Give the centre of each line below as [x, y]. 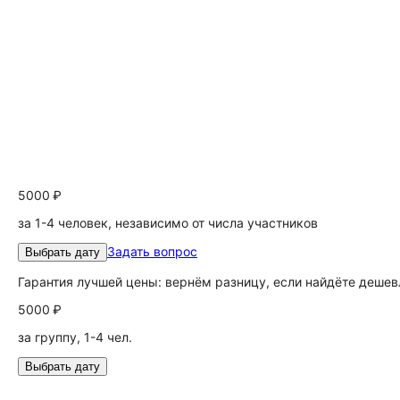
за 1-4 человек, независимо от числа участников [168, 223]
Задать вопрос [152, 251]
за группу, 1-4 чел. [75, 337]
